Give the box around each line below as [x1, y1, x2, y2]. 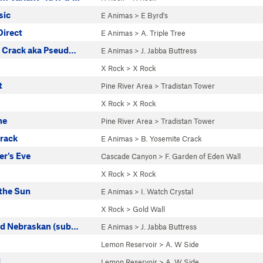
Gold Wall [133, 204, 165, 214]
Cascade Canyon [101, 151, 157, 161]
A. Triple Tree [141, 28, 186, 38]
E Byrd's [141, 11, 168, 20]
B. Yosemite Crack [141, 134, 202, 143]
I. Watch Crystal [141, 187, 193, 196]
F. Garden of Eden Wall [165, 151, 241, 161]
